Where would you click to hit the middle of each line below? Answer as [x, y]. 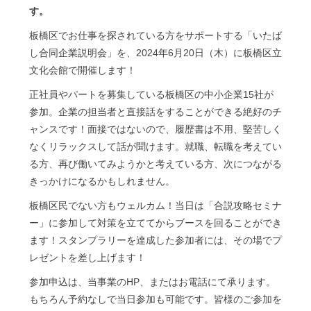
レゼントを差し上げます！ [87, 257]
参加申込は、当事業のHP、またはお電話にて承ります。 [152, 281]
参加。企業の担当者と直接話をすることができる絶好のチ [155, 111]
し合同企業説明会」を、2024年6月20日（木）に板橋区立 [155, 52]
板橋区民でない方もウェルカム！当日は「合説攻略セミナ [155, 205]
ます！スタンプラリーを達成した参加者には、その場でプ [155, 240]
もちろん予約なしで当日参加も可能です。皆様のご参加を [155, 299]
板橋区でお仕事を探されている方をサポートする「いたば [155, 35]
